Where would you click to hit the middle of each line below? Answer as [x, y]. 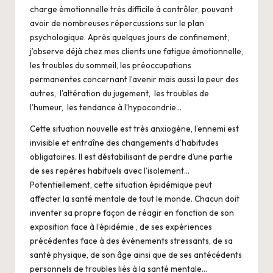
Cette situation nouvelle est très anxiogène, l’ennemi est [134, 128]
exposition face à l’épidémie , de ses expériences [121, 226]
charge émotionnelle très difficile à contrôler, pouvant [131, 9]
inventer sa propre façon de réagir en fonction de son [132, 212]
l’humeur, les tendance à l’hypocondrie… [106, 107]
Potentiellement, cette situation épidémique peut [121, 184]
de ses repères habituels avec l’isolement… [110, 170]
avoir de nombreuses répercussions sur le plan [117, 23]
